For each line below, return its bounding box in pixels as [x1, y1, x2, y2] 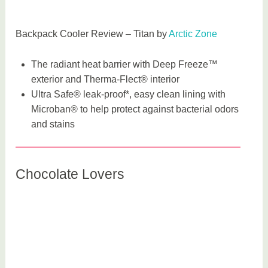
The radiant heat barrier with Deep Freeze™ [31, 59, 218, 69]
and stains [31, 118, 75, 129]
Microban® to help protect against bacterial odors [31, 103, 239, 114]
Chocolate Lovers [16, 166, 125, 182]
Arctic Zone [169, 28, 218, 39]
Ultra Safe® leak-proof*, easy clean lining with [31, 89, 226, 99]
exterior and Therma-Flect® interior [31, 74, 179, 84]
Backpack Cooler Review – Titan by [16, 28, 169, 39]
